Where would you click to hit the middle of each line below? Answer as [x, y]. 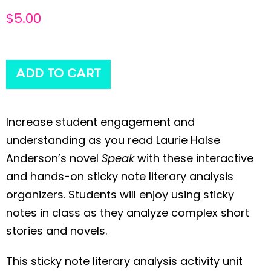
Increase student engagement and [100, 122]
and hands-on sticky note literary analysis [120, 176]
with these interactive [195, 158]
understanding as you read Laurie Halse [113, 140]
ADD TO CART [58, 74]
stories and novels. [57, 230]
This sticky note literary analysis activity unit [124, 261]
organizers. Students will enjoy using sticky [120, 194]
